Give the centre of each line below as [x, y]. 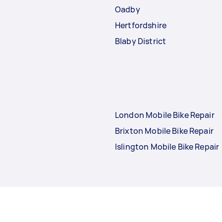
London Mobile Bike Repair [165, 115]
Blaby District [141, 41]
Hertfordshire [141, 25]
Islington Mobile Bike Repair [167, 146]
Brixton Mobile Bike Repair [164, 131]
